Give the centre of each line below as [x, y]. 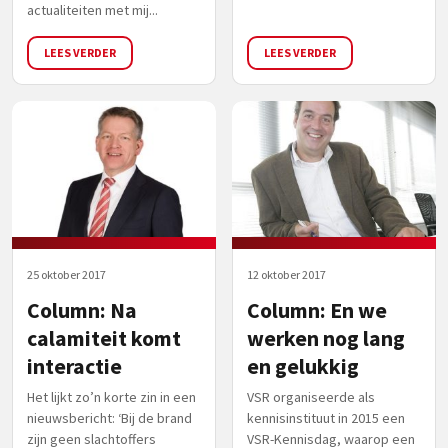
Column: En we [317, 310]
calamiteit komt [104, 338]
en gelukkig [303, 366]
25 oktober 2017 [66, 274]
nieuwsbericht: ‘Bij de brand [109, 417]
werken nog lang [326, 338]
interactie [74, 366]
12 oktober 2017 [286, 274]
